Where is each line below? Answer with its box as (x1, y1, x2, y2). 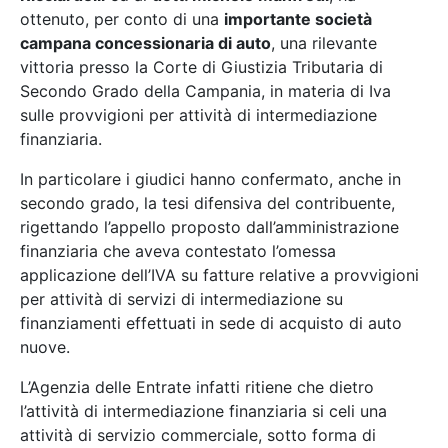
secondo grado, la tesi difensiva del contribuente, (20, 193, 395, 214)
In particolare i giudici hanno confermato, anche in (20, 169, 401, 190)
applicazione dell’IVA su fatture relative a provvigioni (20, 265, 419, 286)
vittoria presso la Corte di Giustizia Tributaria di (20, 57, 383, 78)
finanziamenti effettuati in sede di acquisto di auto (20, 313, 402, 334)
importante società (224, 9, 372, 30)
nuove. (20, 337, 70, 358)
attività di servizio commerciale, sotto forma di (20, 425, 376, 446)
